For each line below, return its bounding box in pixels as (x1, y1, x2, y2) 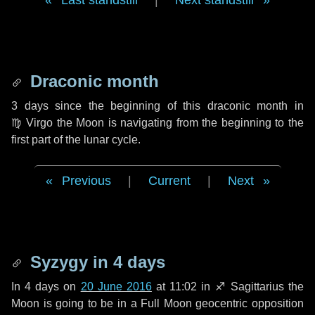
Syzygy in (25, 252, 113, 271)
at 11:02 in (151, 281, 215, 292)
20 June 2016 (80, 281, 152, 292)
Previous (61, 174, 111, 188)
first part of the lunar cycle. (11, 134, 141, 146)
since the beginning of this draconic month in (48, 100, 304, 112)
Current (148, 174, 191, 188)
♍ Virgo (11, 117, 53, 129)
